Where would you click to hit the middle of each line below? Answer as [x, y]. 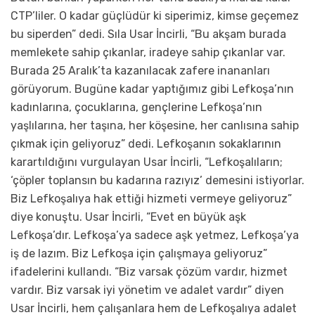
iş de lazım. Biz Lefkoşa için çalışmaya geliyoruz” [139, 254]
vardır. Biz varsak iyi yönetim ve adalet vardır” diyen [147, 290]
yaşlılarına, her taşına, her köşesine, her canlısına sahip [155, 126]
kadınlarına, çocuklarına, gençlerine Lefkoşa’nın [136, 108]
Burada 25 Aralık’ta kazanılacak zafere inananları [140, 71]
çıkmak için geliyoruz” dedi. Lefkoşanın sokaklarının [146, 144]
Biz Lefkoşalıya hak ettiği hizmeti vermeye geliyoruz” [151, 199]
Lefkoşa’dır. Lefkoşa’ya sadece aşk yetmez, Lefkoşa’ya [155, 236]
